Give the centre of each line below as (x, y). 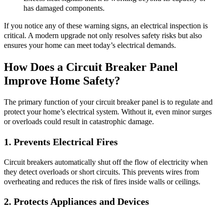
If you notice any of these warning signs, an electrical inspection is (106, 26)
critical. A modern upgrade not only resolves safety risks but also (103, 35)
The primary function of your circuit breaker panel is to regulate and (108, 102)
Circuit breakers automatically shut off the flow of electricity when (106, 162)
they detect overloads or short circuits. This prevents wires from (101, 172)
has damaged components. (64, 8)
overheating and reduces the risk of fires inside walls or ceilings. (102, 182)
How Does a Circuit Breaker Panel (91, 67)
